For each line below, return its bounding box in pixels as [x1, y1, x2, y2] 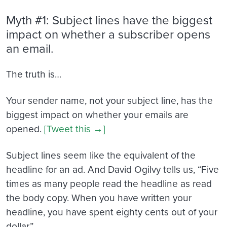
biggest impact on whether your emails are [6, 107, 188, 121]
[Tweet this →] [44, 121, 105, 135]
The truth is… [6, 66, 61, 81]
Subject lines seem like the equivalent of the [6, 147, 196, 162]
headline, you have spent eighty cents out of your [6, 204, 217, 218]
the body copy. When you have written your [6, 190, 192, 204]
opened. [6, 121, 44, 135]
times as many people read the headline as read [6, 176, 212, 190]
